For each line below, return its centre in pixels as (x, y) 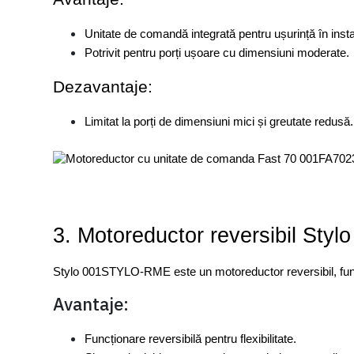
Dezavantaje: (103, 87)
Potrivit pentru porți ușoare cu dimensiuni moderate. (217, 53)
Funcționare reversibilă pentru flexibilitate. (191, 339)
